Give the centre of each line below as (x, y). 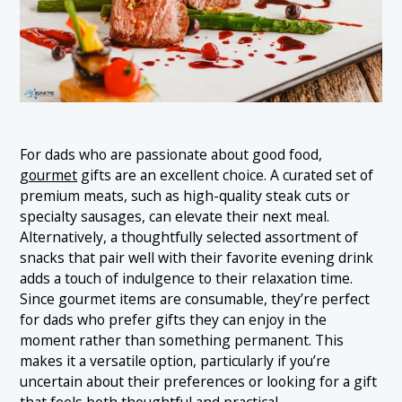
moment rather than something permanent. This (182, 341)
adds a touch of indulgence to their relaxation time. (187, 279)
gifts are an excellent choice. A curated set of (226, 175)
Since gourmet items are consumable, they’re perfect (195, 299)
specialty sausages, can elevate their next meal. (175, 217)
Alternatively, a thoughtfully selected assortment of (189, 237)
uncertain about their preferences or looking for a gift (199, 382)
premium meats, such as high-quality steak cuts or (185, 196)
